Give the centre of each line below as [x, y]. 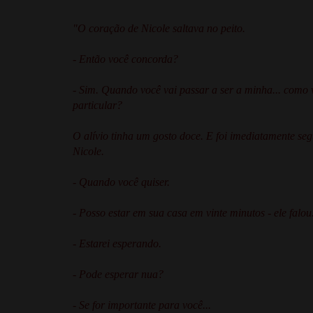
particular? [97, 105]
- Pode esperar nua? [118, 274]
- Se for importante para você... [142, 305]
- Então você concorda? [125, 59]
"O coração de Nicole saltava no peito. [159, 28]
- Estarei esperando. [117, 243]
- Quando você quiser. [121, 182]
